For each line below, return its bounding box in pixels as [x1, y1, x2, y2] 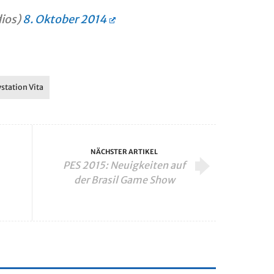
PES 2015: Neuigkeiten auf [63, 159, 185, 171]
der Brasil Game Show [73, 174, 175, 186]
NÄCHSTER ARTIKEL [91, 147, 158, 156]
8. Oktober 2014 [23, 12, 106, 26]
